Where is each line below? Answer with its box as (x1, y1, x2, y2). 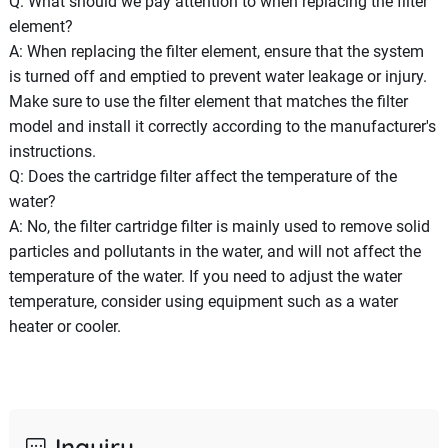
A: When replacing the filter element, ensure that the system (8, 41, 424, 61)
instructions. (8, 141, 96, 161)
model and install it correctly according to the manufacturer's (8, 116, 436, 136)
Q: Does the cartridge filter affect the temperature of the (8, 166, 397, 186)
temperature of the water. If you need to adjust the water (8, 266, 402, 286)
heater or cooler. (8, 316, 121, 336)
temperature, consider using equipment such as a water (8, 291, 398, 311)
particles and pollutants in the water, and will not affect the (8, 241, 421, 261)
